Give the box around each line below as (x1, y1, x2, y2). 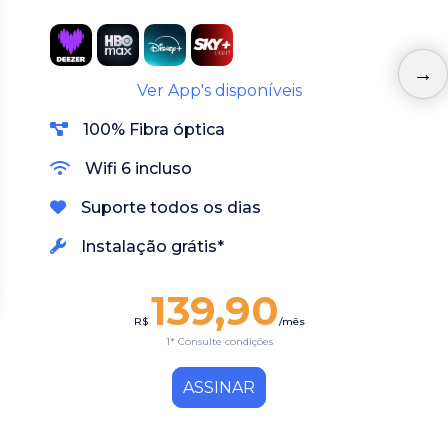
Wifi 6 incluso (85, 159, 192, 179)
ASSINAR (183, 378, 255, 398)
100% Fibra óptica (83, 120, 225, 140)
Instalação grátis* (81, 237, 224, 257)
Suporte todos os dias (81, 198, 261, 218)
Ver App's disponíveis (136, 81, 302, 101)
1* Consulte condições (165, 335, 273, 349)
